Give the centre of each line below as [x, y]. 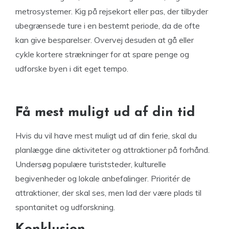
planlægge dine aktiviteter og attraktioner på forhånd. [112, 150]
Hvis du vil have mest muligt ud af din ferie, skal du [106, 135]
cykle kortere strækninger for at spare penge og [102, 54]
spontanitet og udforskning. [66, 207]
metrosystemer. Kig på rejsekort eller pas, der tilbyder [112, 11]
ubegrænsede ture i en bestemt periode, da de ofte [108, 26]
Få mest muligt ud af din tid [105, 113]
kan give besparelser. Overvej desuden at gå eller [105, 40]
